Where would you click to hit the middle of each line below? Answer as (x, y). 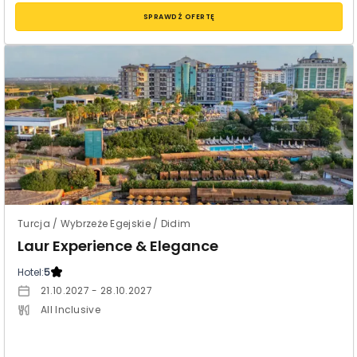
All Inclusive (71, 309)
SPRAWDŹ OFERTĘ (179, 16)
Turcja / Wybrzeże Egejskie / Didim (104, 223)
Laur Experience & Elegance (118, 245)
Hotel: (31, 272)
